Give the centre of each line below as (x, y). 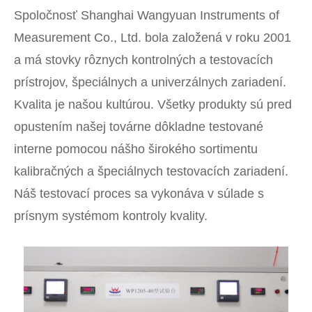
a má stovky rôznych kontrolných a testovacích (143, 60)
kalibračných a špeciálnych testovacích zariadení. (151, 171)
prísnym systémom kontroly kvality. (111, 216)
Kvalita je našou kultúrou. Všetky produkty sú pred (153, 104)
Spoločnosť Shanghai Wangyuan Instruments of (147, 15)
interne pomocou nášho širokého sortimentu (136, 149)
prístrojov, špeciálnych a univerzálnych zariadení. (150, 82)
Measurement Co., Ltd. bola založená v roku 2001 (153, 37)
